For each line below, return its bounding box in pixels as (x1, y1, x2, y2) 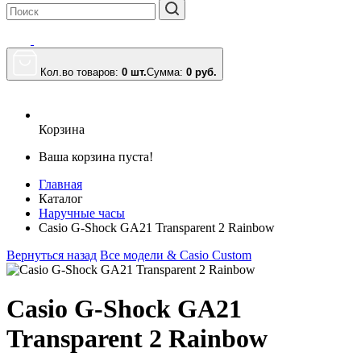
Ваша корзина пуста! (39, 150, 153, 164)
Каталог (39, 192, 83, 205)
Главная (39, 177, 82, 191)
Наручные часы (39, 206, 125, 220)
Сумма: (147, 66, 186, 78)
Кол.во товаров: (40, 66, 122, 78)
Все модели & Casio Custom (100, 248, 251, 262)
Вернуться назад (6, 248, 97, 262)
